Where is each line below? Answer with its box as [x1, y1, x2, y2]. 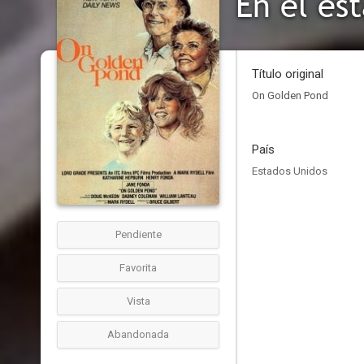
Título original [252, 67, 323, 81]
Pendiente [115, 228, 162, 240]
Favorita [119, 262, 157, 274]
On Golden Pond [252, 89, 328, 102]
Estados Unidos [252, 165, 327, 177]
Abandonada [107, 328, 169, 340]
